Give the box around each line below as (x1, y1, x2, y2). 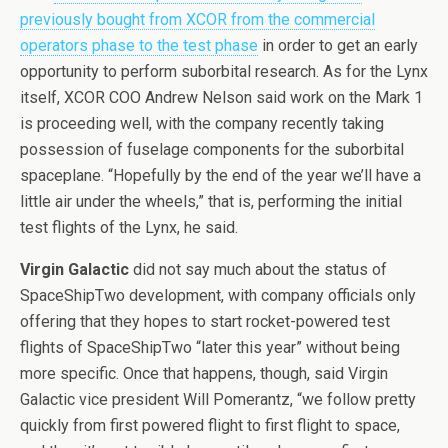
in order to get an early (258, 36, 418, 55)
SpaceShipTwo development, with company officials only (20, 286, 416, 305)
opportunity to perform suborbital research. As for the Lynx (20, 62, 428, 81)
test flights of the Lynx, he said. (20, 218, 238, 237)
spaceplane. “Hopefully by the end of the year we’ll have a (20, 166, 421, 185)
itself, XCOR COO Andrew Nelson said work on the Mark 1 (20, 88, 423, 107)
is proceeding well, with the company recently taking (20, 114, 384, 133)
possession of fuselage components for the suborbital (20, 140, 404, 159)
